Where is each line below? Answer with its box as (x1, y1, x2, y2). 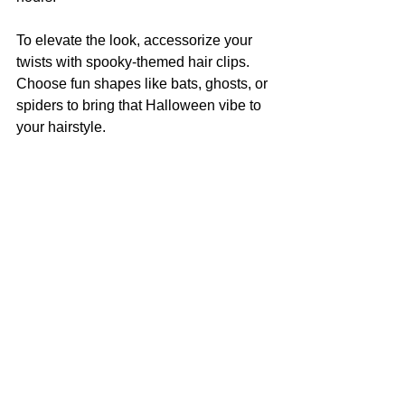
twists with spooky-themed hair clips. (16, 53, 253, 70)
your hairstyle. (16, 118, 106, 135)
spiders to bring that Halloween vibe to (16, 97, 265, 113)
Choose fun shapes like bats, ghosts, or (16, 75, 271, 91)
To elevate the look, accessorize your (16, 32, 256, 48)
